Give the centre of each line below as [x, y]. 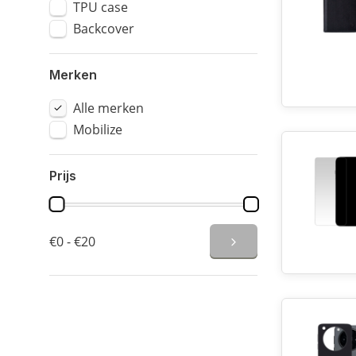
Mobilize [98, 130]
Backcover [104, 29]
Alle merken [108, 108]
